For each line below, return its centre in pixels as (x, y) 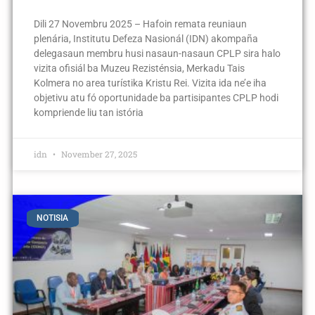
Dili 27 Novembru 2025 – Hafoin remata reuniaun (140, 24)
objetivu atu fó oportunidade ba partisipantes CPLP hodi (156, 98)
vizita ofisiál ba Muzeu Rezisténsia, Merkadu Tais (139, 69)
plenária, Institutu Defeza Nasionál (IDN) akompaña (146, 39)
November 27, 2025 (98, 154)
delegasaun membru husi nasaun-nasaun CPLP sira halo (157, 54)
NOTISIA (53, 218)
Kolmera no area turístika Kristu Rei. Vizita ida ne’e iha (150, 83)
